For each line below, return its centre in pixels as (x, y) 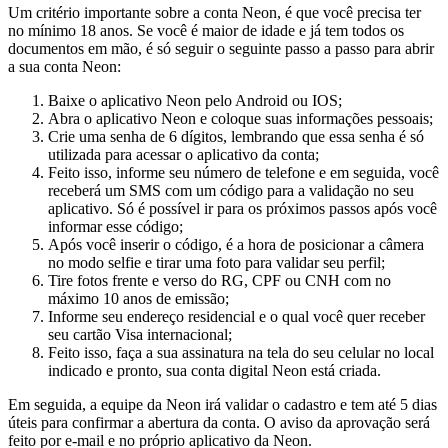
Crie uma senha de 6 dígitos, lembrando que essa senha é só (236, 136)
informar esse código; (115, 226)
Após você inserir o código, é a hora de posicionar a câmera (236, 244)
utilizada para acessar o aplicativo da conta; (183, 154)
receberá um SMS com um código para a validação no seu (231, 190)
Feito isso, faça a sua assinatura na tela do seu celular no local (241, 352)
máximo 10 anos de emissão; (138, 298)
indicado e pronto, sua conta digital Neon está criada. (214, 370)
